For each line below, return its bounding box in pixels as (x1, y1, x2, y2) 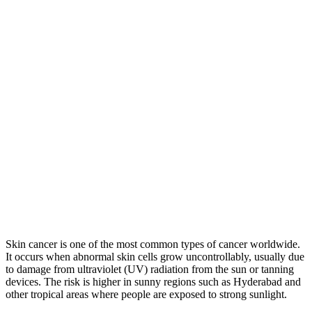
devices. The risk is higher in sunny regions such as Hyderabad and (6, 275, 301, 288)
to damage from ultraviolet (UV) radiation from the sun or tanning (6, 263, 294, 275)
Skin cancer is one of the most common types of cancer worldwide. (6, 237, 300, 250)
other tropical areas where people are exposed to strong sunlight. (6, 288, 287, 300)
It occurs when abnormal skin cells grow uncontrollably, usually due (6, 250, 304, 263)
